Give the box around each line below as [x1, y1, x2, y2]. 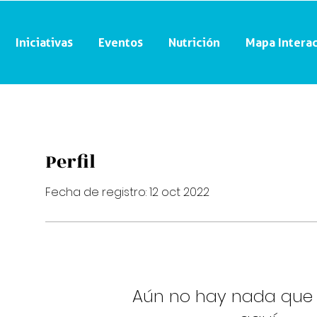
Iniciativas [16, 35, 73, 50]
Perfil [45, 148, 96, 176]
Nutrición [168, 35, 220, 50]
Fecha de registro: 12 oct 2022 [45, 184, 209, 200]
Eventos [98, 35, 143, 50]
